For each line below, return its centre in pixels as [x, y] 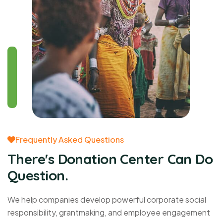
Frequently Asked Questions [70, 139]
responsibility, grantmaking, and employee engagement [109, 212]
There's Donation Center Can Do [110, 159]
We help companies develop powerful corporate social [107, 199]
